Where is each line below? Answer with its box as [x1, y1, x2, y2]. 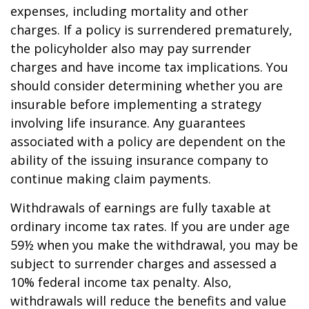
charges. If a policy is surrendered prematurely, [10, 21, 292, 38]
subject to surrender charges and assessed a [10, 255, 277, 272]
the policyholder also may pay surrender [10, 39, 251, 57]
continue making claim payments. [10, 170, 211, 187]
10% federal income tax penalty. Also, [10, 273, 232, 290]
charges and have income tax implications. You [10, 58, 288, 75]
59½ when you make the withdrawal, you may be [10, 236, 298, 253]
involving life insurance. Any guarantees [10, 114, 246, 131]
